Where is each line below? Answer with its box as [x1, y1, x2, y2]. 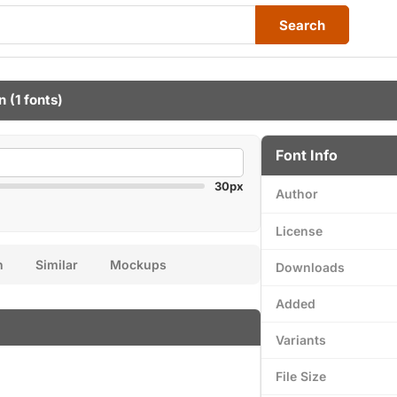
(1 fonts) [6, 91, 63, 108]
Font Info [276, 146, 338, 164]
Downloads [276, 260, 345, 275]
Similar [35, 257, 78, 272]
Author [276, 186, 318, 201]
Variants [276, 332, 326, 347]
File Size [276, 369, 326, 384]
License [276, 223, 323, 238]
